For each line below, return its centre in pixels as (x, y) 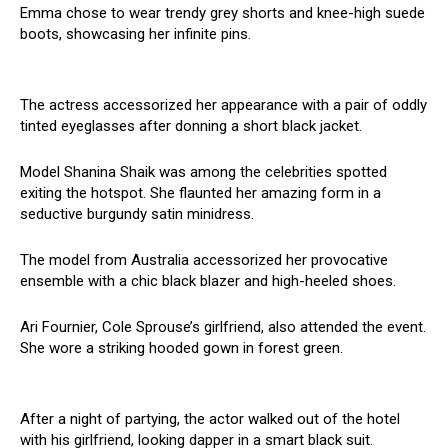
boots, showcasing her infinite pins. (135, 34)
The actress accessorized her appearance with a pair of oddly (223, 105)
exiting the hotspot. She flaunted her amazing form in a (200, 193)
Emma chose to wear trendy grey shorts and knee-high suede (222, 13)
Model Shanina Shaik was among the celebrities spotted (203, 172)
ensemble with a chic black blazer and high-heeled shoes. (208, 281)
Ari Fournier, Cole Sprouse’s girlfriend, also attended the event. (223, 327)
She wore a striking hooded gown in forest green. (181, 348)
